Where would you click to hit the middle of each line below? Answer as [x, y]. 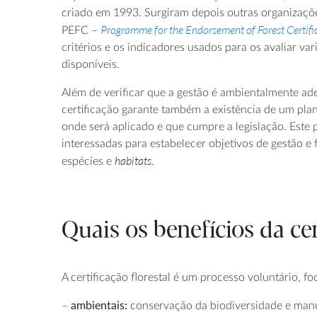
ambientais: [99, 305]
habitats [133, 160]
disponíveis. [91, 64]
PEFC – [81, 30]
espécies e [88, 161]
